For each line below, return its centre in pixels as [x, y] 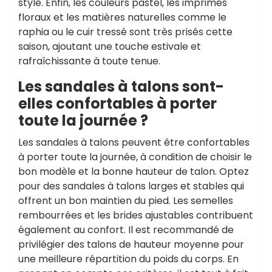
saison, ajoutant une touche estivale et [110, 46]
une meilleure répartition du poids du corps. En [128, 259]
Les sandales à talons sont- [121, 87]
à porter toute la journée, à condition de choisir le [135, 157]
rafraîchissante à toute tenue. [89, 61]
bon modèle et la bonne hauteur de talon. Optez [134, 172]
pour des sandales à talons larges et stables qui [131, 186]
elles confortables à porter [117, 104]
